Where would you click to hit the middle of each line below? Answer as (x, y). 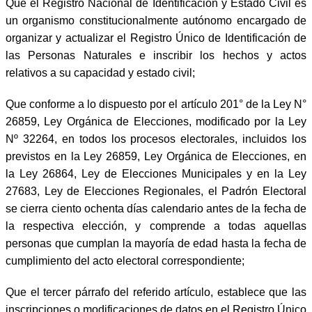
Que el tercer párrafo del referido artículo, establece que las (156, 292)
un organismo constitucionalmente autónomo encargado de (156, 20)
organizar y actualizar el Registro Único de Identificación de (156, 38)
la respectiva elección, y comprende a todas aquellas (156, 226)
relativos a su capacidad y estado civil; (100, 72)
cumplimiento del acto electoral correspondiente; (125, 260)
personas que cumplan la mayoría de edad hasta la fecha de (156, 243)
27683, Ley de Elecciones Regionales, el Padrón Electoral (156, 191)
